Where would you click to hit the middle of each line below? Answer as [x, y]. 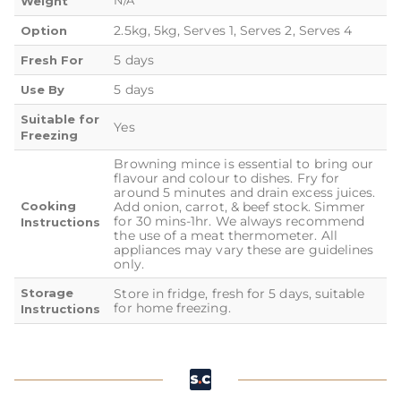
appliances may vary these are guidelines [244, 250]
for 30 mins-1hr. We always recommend [239, 222]
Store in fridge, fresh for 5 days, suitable [239, 294]
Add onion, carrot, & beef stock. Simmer [240, 207]
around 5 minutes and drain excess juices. [245, 193]
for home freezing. [172, 308]
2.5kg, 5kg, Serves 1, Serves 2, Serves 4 [233, 31]
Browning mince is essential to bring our [244, 164]
